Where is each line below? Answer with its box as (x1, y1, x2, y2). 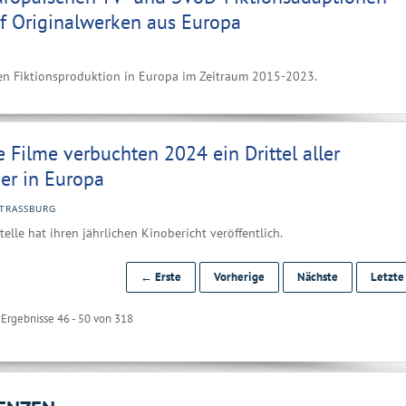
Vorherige (214, 269, 265, 285)
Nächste (297, 269, 338, 285)
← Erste (140, 269, 181, 285)
